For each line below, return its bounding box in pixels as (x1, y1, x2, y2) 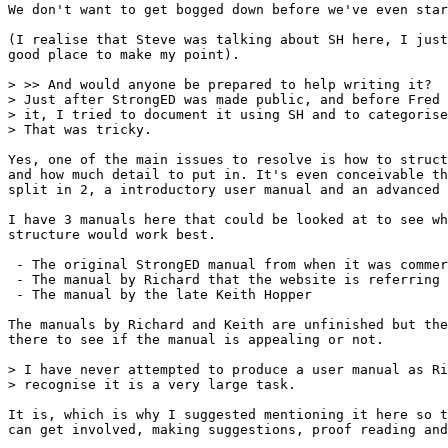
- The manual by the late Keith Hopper (8, 286, 312, 302)
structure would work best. (8, 226, 216, 242)
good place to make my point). (8, 46, 240, 62)
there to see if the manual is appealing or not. (8, 331, 384, 347)
